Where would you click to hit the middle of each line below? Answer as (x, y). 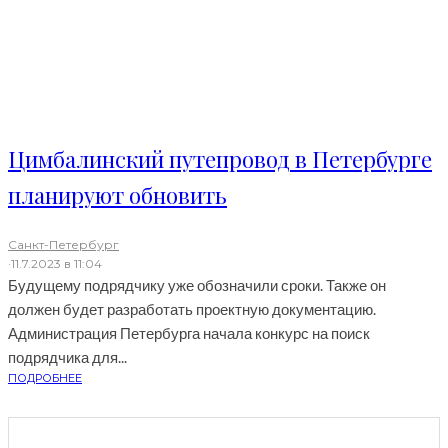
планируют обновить (117, 195)
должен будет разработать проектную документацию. (192, 309)
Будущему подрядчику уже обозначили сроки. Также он (197, 285)
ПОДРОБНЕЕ (45, 378)
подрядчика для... (67, 357)
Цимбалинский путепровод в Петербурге (220, 159)
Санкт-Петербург (63, 245)
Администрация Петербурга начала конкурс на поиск (189, 333)
